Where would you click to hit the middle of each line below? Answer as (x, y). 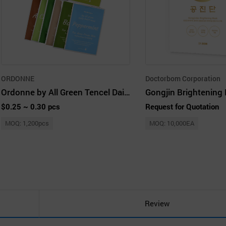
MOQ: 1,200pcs (27, 123)
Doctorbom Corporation (183, 78)
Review (157, 204)
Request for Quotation (182, 106)
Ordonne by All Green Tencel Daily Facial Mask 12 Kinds (127, 92)
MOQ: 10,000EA (172, 123)
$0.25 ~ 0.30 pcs (31, 106)
